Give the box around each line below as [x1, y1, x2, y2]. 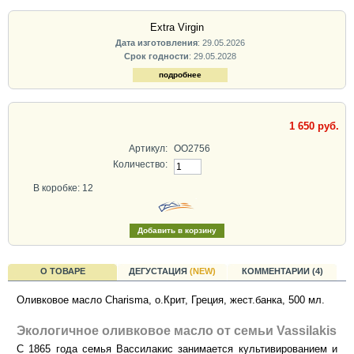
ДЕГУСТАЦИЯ [129, 265, 190, 276]
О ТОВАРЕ [40, 265, 85, 276]
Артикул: [128, 142, 168, 154]
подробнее [158, 70, 201, 80]
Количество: [112, 158, 168, 170]
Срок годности [123, 51, 189, 62]
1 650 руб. [288, 120, 339, 132]
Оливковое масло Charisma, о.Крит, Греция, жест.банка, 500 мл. [17, 294, 325, 307]
